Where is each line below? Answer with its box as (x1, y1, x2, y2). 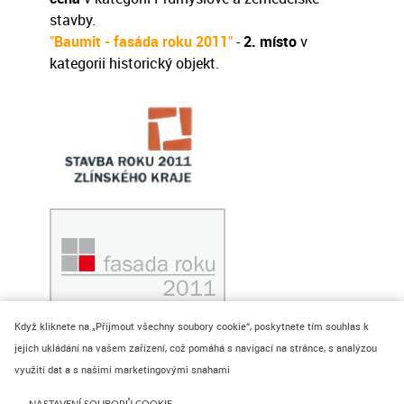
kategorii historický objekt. (50, 53, 219, 73)
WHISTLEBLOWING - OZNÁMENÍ (187, 381, 370, 399)
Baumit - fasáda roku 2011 (54, 32, 228, 51)
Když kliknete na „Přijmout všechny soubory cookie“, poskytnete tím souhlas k (14, 319, 369, 334)
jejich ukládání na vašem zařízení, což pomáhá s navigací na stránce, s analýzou (14, 341, 377, 355)
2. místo (243, 32, 297, 51)
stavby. (50, 10, 96, 30)
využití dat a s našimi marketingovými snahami (14, 363, 230, 377)
